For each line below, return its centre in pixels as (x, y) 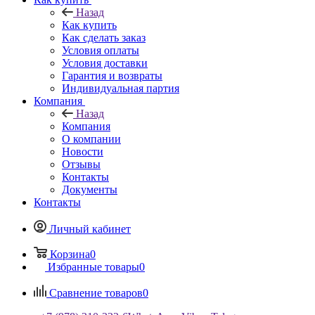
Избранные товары (94, 266)
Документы (90, 189)
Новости (83, 151)
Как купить (89, 25)
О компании (91, 139)
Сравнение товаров (96, 292)
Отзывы (81, 164)
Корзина (70, 254)
